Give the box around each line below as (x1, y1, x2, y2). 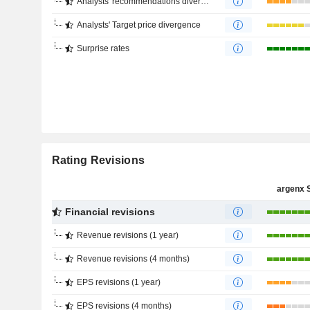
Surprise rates (76, 44, 129, 53)
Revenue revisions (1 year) (76, 230, 179, 240)
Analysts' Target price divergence (76, 20, 201, 30)
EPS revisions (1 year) (76, 277, 161, 287)
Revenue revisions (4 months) (76, 254, 190, 264)
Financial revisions (64, 206, 155, 217)
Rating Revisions (51, 154, 145, 166)
